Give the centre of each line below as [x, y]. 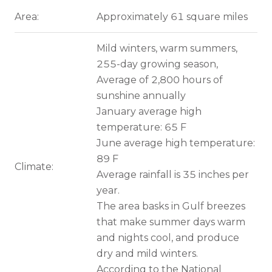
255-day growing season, [157, 64]
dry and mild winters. [147, 253]
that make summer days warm [171, 222]
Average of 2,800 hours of [159, 80]
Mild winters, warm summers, [167, 48]
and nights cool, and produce [168, 237]
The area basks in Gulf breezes [171, 206]
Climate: [34, 166]
